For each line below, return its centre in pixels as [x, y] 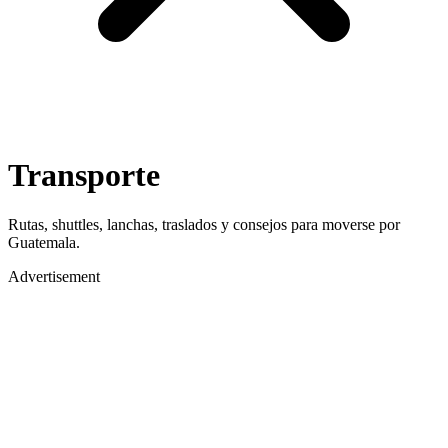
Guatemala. [44, 242]
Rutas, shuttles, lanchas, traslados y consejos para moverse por [204, 224]
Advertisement [54, 276]
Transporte [84, 175]
